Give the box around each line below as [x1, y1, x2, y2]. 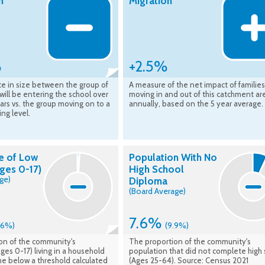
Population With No [129, 151, 217, 164]
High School [129, 163, 184, 176]
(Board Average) [129, 186, 186, 197]
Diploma [129, 175, 167, 188]
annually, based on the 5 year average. [129, 99, 263, 109]
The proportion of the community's [129, 237, 251, 247]
